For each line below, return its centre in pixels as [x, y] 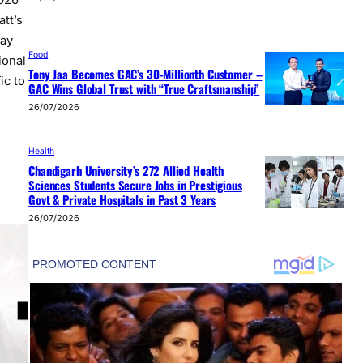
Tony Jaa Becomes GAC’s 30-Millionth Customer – [145, 73]
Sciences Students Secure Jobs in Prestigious [135, 185]
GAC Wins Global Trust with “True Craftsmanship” [144, 88]
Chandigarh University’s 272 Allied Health [126, 171]
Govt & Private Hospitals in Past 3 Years [122, 200]
